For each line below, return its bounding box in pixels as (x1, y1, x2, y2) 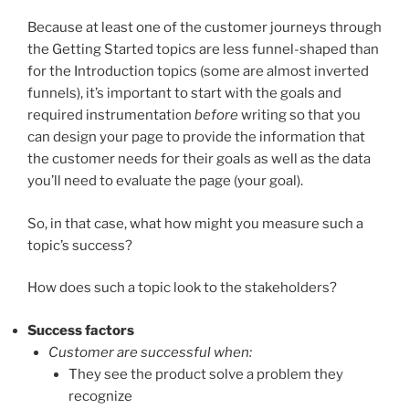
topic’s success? (27, 236, 132, 254)
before (194, 107, 238, 124)
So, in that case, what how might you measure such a (27, 215, 363, 232)
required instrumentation (27, 107, 194, 124)
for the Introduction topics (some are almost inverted (27, 63, 369, 80)
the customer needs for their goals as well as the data (27, 151, 371, 168)
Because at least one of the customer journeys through (27, 19, 382, 37)
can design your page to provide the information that (27, 129, 365, 146)
